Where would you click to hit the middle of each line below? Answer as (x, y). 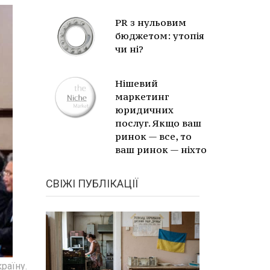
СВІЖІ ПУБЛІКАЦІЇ (92, 184)
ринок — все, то (153, 136)
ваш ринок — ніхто (161, 149)
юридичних (144, 110)
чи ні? (129, 49)
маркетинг (142, 96)
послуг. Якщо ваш (158, 123)
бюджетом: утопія (160, 36)
